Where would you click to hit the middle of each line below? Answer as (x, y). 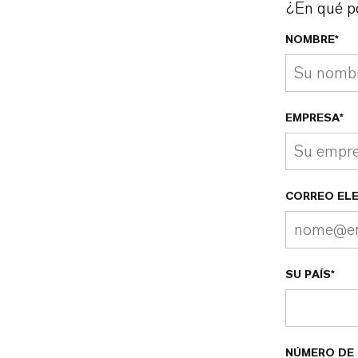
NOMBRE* (312, 40)
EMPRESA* (314, 118)
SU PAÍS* (310, 275)
